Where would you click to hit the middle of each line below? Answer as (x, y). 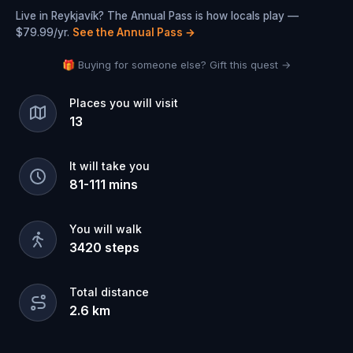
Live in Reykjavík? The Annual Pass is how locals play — (157, 16)
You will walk (106, 229)
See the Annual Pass (128, 32)
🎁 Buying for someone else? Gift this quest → (176, 65)
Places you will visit (124, 103)
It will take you (110, 166)
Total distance (109, 292)
